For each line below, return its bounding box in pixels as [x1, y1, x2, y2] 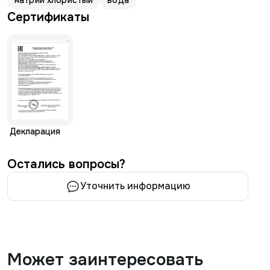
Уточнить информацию [80, 180, 190, 192]
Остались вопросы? [7, 157, 125, 172]
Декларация [10, 126, 60, 137]
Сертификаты [7, 10, 89, 25]
